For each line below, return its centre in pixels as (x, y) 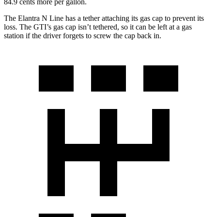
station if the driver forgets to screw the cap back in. (83, 36)
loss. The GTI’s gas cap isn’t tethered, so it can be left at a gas (98, 27)
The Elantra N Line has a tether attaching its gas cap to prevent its (104, 18)
